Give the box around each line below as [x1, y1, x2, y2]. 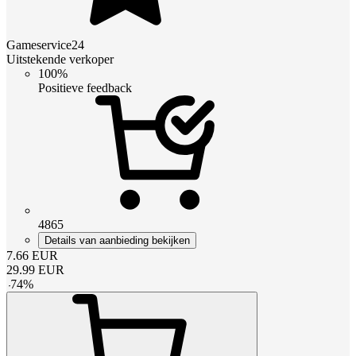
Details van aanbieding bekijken [44, 234, 190, 247]
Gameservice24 [6, 38, 84, 52]
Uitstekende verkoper [6, 52, 114, 67]
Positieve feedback [38, 81, 132, 95]
